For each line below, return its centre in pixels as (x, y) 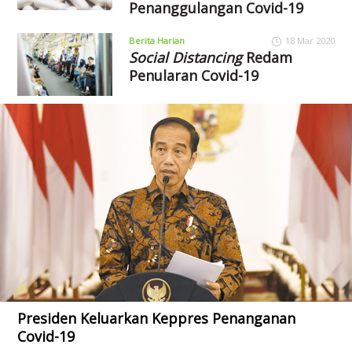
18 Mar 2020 (310, 40)
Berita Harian (156, 40)
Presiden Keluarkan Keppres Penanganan (157, 318)
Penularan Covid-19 (193, 75)
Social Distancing (185, 57)
